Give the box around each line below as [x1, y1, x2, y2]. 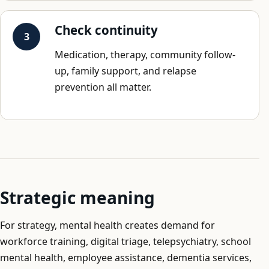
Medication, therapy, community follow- [55, 47, 235, 61]
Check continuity [55, 21, 158, 38]
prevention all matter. [55, 80, 151, 94]
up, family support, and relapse [55, 64, 196, 77]
